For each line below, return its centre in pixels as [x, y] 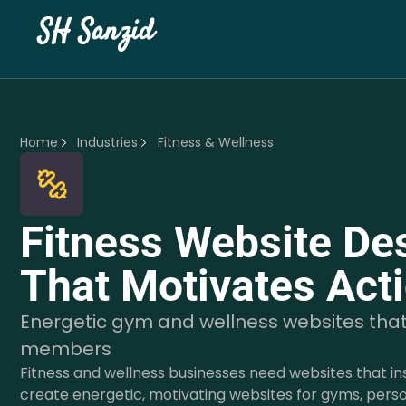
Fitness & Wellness [215, 142]
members [66, 349]
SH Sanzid [96, 33]
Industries [108, 142]
